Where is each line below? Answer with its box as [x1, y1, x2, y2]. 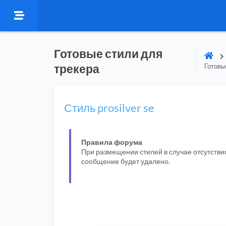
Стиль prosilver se [64, 101, 154, 115]
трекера [54, 62, 99, 76]
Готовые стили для [54, 46, 162, 61]
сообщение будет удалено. [81, 156, 170, 165]
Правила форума [81, 137, 142, 146]
